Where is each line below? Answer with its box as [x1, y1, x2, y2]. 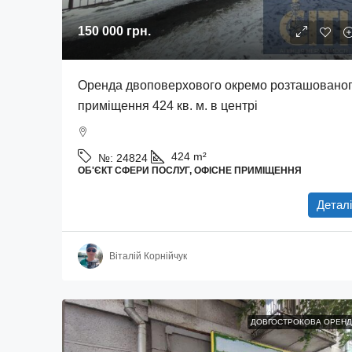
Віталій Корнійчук [109, 250, 187, 262]
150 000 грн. [78, 24, 151, 38]
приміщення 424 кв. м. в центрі [78, 99, 258, 112]
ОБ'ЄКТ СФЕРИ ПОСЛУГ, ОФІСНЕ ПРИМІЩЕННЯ [78, 165, 302, 176]
